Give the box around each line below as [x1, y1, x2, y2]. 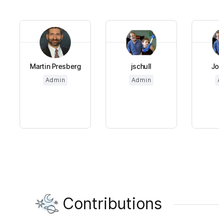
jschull [131, 62, 152, 71]
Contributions [63, 194, 162, 214]
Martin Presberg [29, 62, 81, 71]
